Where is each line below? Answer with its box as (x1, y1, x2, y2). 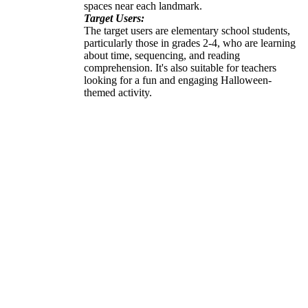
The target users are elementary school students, (84, 24, 290, 36)
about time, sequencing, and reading (84, 49, 240, 61)
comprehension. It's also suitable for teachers (84, 61, 276, 74)
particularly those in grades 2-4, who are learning (84, 36, 296, 49)
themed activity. (84, 86, 152, 98)
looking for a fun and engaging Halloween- (84, 74, 272, 86)
